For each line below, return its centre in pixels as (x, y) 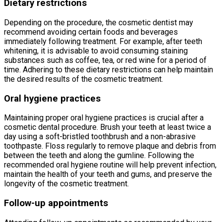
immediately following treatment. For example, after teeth (103, 41)
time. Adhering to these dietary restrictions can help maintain (109, 69)
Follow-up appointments (56, 203)
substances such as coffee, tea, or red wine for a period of (105, 60)
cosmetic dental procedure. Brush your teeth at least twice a (108, 127)
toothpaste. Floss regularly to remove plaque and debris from (110, 146)
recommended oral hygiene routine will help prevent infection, (110, 165)
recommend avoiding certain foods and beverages (91, 32)
